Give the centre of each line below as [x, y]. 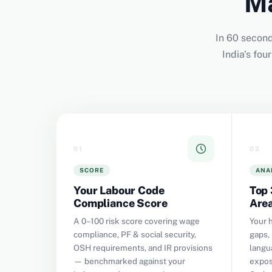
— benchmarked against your [129, 261]
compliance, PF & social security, [135, 234]
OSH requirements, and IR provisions [143, 248]
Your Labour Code [119, 190]
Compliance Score [121, 203]
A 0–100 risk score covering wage [137, 221]
